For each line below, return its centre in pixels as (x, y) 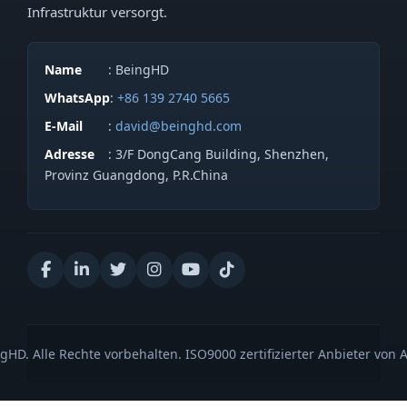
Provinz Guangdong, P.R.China (137, 175)
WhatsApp (78, 98)
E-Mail (64, 126)
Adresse (70, 154)
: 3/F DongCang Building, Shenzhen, (219, 154)
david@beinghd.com (179, 126)
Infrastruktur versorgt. (98, 12)
